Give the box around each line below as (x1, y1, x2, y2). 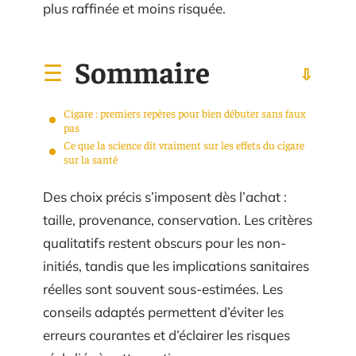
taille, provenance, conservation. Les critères (43, 211, 312, 228)
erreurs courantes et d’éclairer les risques (43, 327, 290, 343)
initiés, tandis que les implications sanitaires (43, 257, 309, 274)
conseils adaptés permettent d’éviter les (43, 304, 284, 320)
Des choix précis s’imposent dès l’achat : (43, 188, 287, 205)
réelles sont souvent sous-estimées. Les (43, 281, 283, 297)
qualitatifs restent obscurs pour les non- (43, 234, 286, 251)
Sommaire (75, 52, 210, 90)
